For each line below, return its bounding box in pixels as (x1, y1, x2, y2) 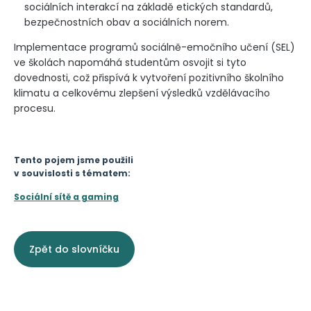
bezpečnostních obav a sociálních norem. (24, 15, 229, 29)
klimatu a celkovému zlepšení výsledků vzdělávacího (14, 86, 270, 100)
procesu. (14, 101, 56, 115)
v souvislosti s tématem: (14, 167, 131, 179)
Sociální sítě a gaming (14, 191, 119, 203)
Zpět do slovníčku (29, 242, 119, 256)
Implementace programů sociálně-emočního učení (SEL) (14, 40, 295, 54)
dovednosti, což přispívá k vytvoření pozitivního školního (14, 71, 284, 85)
